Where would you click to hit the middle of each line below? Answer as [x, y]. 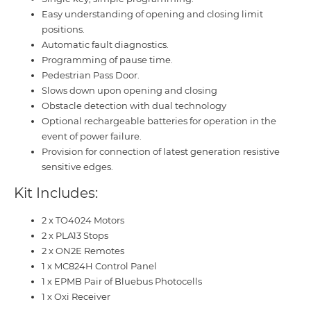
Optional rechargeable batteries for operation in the [159, 120]
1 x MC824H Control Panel [99, 266]
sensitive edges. [77, 166]
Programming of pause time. [107, 59]
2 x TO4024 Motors [83, 220]
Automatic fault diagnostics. [105, 44]
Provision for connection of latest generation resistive [161, 151]
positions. [63, 29]
